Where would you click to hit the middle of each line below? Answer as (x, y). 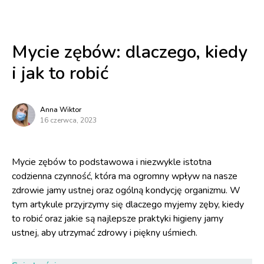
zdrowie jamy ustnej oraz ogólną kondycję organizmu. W (126, 190)
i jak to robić (60, 73)
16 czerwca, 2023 (68, 120)
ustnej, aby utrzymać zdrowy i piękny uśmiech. (105, 233)
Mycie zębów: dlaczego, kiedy (130, 52)
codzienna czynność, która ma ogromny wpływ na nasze (125, 176)
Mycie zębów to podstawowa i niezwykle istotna (112, 162)
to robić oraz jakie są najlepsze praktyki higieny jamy (118, 219)
